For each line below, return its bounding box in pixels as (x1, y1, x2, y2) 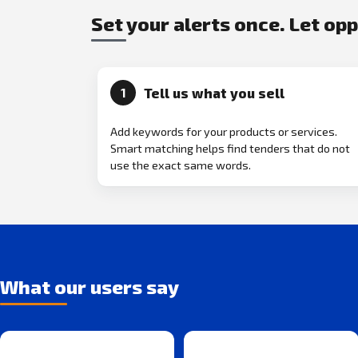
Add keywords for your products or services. (110, 125, 337, 139)
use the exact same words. (110, 158, 251, 173)
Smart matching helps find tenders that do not (110, 141, 350, 156)
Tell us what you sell (143, 85, 284, 101)
